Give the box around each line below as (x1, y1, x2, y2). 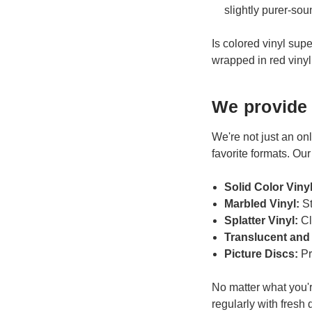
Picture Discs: (224, 247, 299, 260)
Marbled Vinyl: (224, 197, 300, 210)
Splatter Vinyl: (224, 214, 302, 226)
